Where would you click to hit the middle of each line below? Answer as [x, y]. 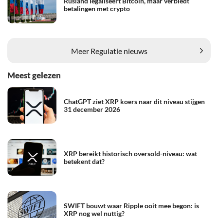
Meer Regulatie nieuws [109, 51]
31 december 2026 [92, 109]
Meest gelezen [34, 75]
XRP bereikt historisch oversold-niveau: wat [130, 153]
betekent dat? [84, 161]
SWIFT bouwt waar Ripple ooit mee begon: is [131, 205]
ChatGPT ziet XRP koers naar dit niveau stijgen [134, 101]
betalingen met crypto [97, 9]
